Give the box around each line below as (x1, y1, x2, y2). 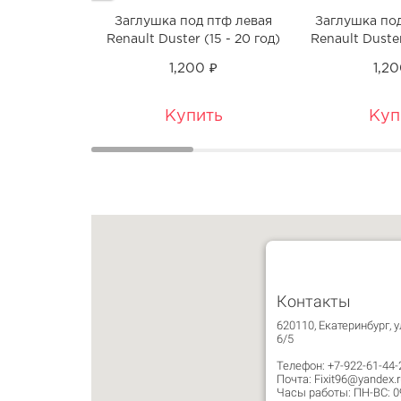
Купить (164, 108, 223, 124)
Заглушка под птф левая (115, 15, 272, 27)
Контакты (277, 291, 351, 311)
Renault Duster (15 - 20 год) (107, 33, 280, 45)
